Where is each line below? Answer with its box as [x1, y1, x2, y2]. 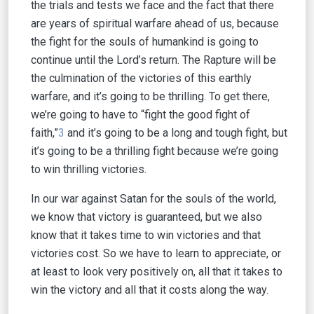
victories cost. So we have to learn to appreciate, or [31, 247, 281, 260]
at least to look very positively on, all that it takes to [31, 265, 282, 278]
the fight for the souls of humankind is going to [31, 35, 259, 48]
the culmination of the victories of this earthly [31, 71, 252, 85]
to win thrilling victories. [31, 163, 146, 176]
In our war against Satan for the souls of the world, [31, 192, 276, 205]
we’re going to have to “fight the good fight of [31, 108, 250, 121]
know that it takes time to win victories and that [31, 228, 261, 242]
